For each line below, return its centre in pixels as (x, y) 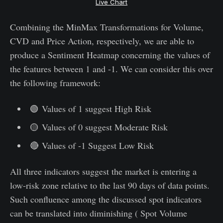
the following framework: (55, 82)
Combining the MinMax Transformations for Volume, (107, 27)
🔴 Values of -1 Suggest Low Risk (92, 145)
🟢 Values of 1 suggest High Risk (90, 108)
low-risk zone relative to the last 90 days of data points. (110, 185)
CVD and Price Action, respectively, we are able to (102, 41)
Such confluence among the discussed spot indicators (106, 199)
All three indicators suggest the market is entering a (103, 171)
